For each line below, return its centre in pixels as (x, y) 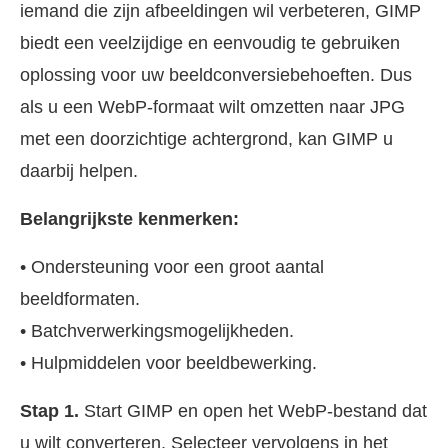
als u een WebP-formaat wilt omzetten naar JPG (212, 107)
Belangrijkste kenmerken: (129, 219)
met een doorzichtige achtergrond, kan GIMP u (206, 139)
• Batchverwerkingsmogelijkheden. (157, 331)
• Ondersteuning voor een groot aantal (172, 267)
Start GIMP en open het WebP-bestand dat (253, 411)
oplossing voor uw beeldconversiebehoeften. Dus (216, 75)
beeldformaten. (80, 299)
